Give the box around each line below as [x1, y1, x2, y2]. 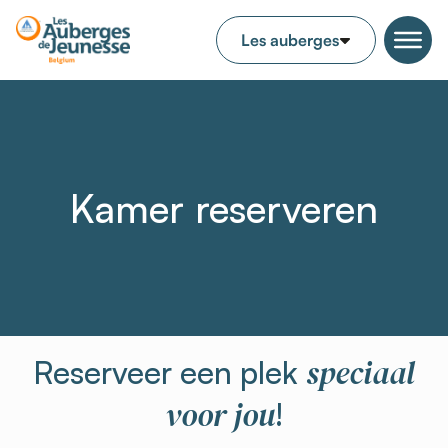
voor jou [165, 394, 275, 436]
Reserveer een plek [33, 353, 306, 391]
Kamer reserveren [70, 184, 378, 232]
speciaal [306, 352, 415, 394]
